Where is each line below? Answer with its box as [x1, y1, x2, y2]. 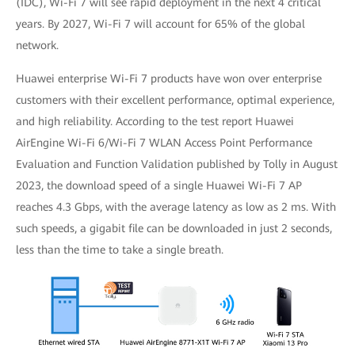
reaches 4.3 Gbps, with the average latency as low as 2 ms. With [16, 200, 336, 213]
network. [16, 39, 59, 52]
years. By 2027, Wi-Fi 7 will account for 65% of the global [16, 17, 305, 30]
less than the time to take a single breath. [16, 243, 223, 256]
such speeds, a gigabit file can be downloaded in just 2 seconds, [16, 222, 332, 235]
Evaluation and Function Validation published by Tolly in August [16, 158, 338, 170]
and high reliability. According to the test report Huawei [16, 115, 294, 128]
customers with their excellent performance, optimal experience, [16, 94, 334, 106]
